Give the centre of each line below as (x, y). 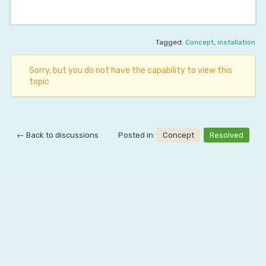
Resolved (227, 135)
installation (237, 42)
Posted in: (138, 135)
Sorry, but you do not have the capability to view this (130, 70)
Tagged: (171, 42)
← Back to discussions (57, 135)
